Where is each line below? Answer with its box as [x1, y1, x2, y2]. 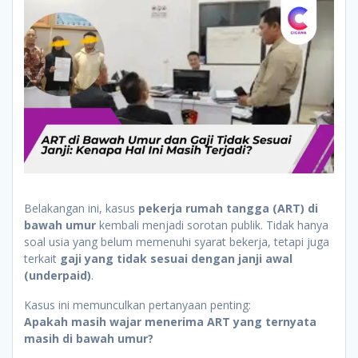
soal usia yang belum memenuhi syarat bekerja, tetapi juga [24, 233, 329, 249]
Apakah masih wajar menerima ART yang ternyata [24, 313, 316, 329]
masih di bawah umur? [24, 330, 153, 346]
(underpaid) [24, 267, 91, 283]
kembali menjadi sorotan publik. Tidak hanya [96, 217, 328, 233]
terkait [24, 250, 60, 266]
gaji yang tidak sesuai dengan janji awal [60, 250, 292, 266]
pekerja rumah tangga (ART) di [138, 200, 318, 216]
